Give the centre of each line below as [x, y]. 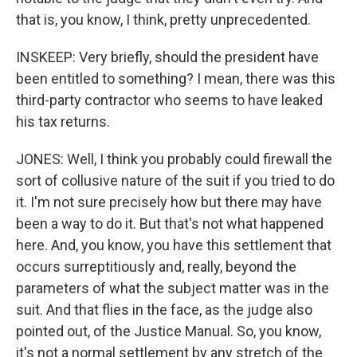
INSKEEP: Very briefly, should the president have [167, 57]
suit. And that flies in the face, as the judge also [164, 310]
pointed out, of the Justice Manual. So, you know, [169, 331]
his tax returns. [63, 122]
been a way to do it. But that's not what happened [170, 224]
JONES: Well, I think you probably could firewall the [174, 159]
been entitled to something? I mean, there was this [176, 78]
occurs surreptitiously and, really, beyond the [156, 267]
